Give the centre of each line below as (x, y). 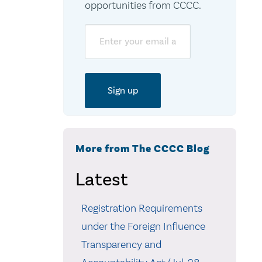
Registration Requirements (142, 208)
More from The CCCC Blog (142, 149)
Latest (101, 179)
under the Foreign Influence (143, 226)
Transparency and (121, 244)
